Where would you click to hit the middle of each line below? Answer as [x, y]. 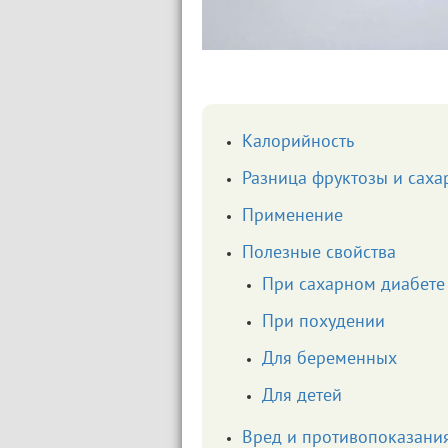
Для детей [302, 396]
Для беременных [329, 359]
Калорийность [298, 142]
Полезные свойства [319, 253]
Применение [292, 216]
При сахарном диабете [353, 285]
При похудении [323, 322]
